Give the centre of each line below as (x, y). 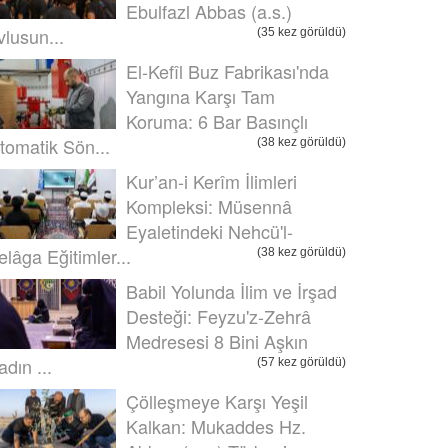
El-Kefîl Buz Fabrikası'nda (227, 71)
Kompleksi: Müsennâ (209, 206)
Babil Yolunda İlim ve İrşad (231, 291)
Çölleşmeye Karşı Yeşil (217, 401)
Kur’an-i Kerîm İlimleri (211, 181)
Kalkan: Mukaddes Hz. (216, 426)
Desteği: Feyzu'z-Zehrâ (218, 316)
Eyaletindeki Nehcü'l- (209, 231)
